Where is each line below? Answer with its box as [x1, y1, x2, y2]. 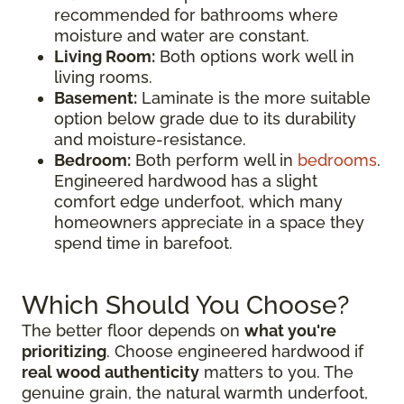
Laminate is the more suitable [137, 88, 371, 107]
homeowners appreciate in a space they [54, 213, 364, 232]
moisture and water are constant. [54, 26, 309, 45]
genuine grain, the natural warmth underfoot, [22, 383, 368, 402]
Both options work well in [155, 47, 354, 66]
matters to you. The [199, 363, 353, 381]
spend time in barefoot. [54, 234, 233, 252]
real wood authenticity [22, 363, 199, 381]
